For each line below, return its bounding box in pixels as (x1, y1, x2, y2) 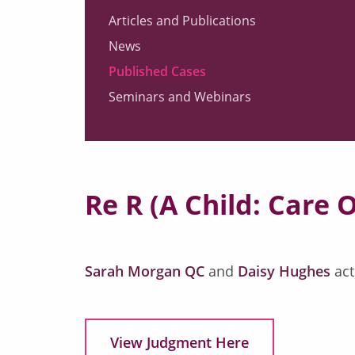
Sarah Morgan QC (85, 261, 204, 281)
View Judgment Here (110, 333, 249, 353)
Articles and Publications (109, 12, 256, 30)
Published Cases (109, 63, 206, 81)
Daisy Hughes (238, 261, 330, 281)
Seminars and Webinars (109, 88, 251, 106)
